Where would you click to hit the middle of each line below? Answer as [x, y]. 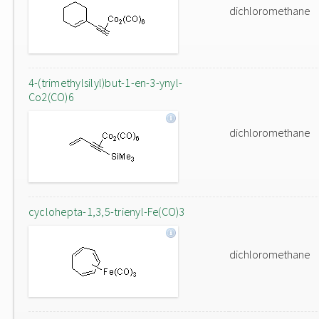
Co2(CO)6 [51, 97]
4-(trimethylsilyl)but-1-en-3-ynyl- [106, 83]
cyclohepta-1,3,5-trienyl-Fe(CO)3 [107, 211]
